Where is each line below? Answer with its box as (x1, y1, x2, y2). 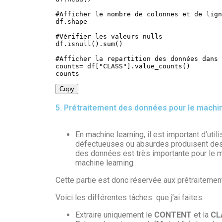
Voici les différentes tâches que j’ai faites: (55, 192, 204, 202)
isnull (67, 40, 91, 48)
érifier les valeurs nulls (63, 32, 163, 40)
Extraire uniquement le (75, 210, 154, 220)
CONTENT (154, 210, 192, 220)
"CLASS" (99, 62, 127, 70)
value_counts (135, 62, 182, 70)
